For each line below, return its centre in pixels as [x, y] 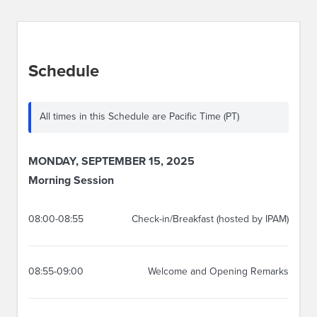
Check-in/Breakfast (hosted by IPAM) [210, 219]
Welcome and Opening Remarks [218, 272]
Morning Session [71, 180]
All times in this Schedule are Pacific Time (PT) [139, 116]
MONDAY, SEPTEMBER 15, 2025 [111, 161]
